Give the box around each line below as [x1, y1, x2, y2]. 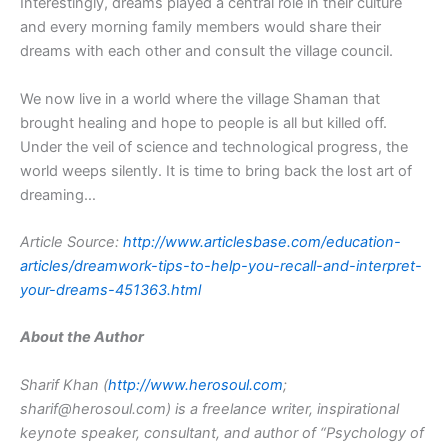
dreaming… [20, 185, 96, 204]
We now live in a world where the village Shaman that [20, 89, 380, 108]
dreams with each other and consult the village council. [20, 42, 393, 61]
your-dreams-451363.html [20, 280, 201, 299]
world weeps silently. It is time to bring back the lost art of [20, 161, 412, 180]
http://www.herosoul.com [108, 375, 283, 394]
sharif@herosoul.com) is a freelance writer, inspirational [20, 399, 399, 418]
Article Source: [20, 232, 123, 251]
